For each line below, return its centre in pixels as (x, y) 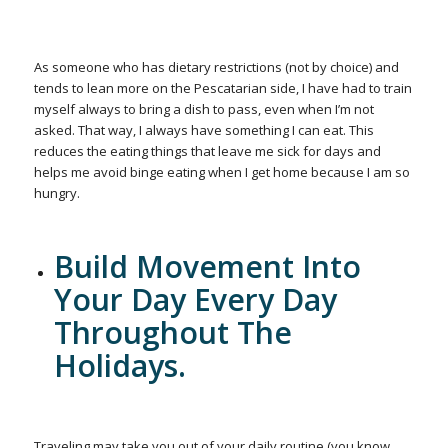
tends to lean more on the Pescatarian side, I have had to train (222, 88)
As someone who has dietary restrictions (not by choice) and (216, 67)
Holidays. (123, 366)
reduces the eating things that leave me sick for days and (207, 151)
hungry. (58, 193)
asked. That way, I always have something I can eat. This (203, 130)
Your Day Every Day (195, 300)
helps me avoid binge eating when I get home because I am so (221, 172)
